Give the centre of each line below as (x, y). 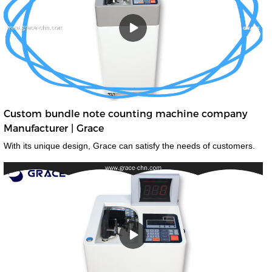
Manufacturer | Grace (53, 129)
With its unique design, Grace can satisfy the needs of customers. (187, 146)
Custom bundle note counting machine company (125, 114)
